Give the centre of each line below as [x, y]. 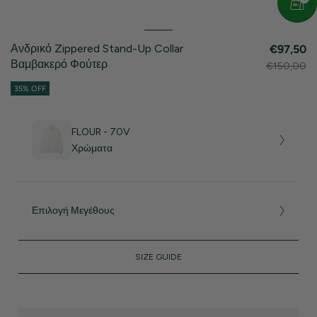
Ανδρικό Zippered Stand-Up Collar [97, 48]
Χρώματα [92, 148]
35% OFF [30, 88]
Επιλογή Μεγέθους [74, 211]
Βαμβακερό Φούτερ [59, 64]
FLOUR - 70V [101, 132]
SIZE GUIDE [158, 257]
